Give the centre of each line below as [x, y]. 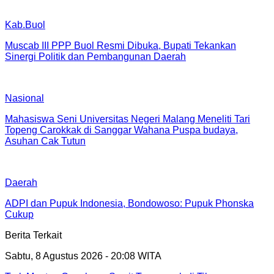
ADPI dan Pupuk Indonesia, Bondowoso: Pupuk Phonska [129, 203]
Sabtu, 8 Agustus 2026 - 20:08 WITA [83, 256]
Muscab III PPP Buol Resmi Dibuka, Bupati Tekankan [120, 45]
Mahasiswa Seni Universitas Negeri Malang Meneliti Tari [128, 119]
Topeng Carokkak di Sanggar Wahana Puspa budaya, [121, 130]
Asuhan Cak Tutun [45, 141]
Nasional [24, 98]
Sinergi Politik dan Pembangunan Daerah [95, 56]
